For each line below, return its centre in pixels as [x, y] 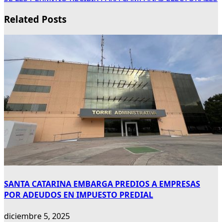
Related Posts [35, 19]
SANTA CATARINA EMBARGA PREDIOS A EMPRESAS [102, 184]
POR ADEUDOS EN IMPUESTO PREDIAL [79, 195]
